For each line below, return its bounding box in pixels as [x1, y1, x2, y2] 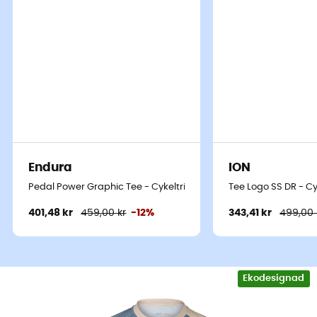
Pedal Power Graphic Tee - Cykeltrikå [28, 183, 197, 192]
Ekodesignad [243, 274, 305, 284]
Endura [28, 161, 73, 173]
